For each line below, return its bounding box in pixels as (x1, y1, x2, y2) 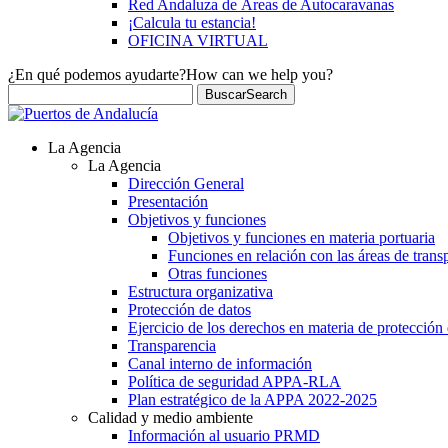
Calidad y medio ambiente (88, 408, 253, 426)
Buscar (205, 86, 246, 102)
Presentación (128, 192, 208, 210)
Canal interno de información (128, 354, 312, 372)
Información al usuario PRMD (128, 426, 320, 444)
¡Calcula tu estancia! (128, 13, 256, 31)
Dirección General (128, 174, 244, 192)
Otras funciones (168, 264, 267, 282)
